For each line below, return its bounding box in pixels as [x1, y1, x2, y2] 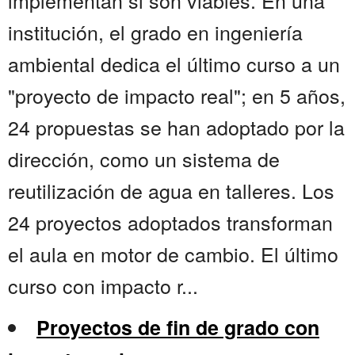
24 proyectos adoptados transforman [8, 208, 333, 237]
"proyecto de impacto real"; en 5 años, [8, 81, 345, 110]
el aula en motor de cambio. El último [8, 239, 338, 269]
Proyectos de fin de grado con [36, 313, 319, 342]
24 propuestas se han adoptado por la [8, 113, 345, 142]
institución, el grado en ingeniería [8, 17, 303, 47]
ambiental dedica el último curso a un [8, 49, 340, 78]
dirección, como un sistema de [8, 144, 280, 174]
